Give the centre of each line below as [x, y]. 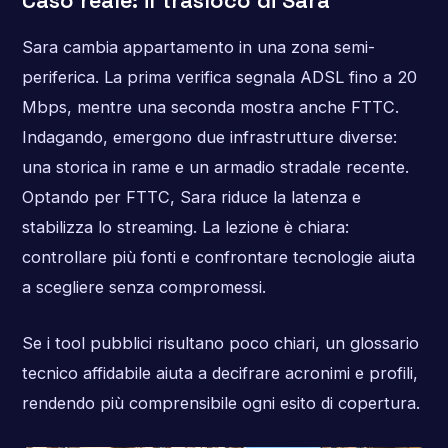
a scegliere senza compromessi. [143, 287]
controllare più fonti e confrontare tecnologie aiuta [218, 257]
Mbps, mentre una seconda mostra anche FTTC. [210, 107]
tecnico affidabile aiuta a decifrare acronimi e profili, [219, 372]
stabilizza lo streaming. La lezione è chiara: [185, 227]
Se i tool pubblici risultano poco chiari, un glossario [220, 342]
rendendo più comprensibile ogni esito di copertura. [220, 402]
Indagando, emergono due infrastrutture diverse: [209, 137]
